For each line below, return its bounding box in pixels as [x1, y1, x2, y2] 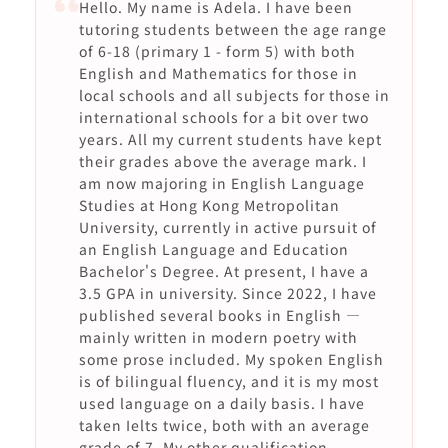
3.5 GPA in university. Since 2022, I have [78, 283, 377, 303]
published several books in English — [78, 305, 361, 325]
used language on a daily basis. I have [78, 393, 365, 413]
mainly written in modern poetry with [78, 327, 358, 347]
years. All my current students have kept [78, 129, 382, 149]
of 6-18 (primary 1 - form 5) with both [78, 41, 356, 61]
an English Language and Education [78, 239, 349, 259]
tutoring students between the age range [78, 19, 387, 39]
